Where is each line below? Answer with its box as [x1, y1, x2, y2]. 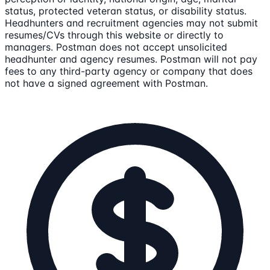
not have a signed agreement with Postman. [5, 77, 208, 90]
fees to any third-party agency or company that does [5, 65, 253, 78]
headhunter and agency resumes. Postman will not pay [5, 53, 257, 66]
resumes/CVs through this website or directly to [5, 29, 224, 42]
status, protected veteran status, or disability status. [5, 5, 246, 17]
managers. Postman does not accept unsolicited [5, 41, 227, 54]
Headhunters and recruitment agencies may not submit [5, 17, 258, 30]
